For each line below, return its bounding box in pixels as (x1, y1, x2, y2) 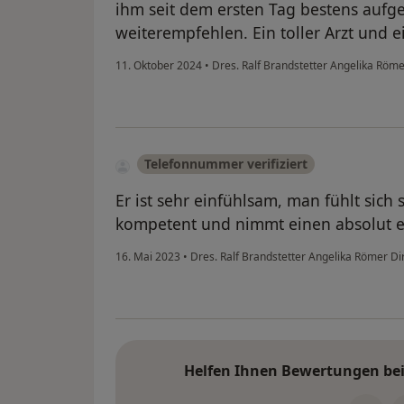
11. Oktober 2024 (115, 58, 202, 74)
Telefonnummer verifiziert (144, 155, 308, 173)
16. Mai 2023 (115, 249, 180, 265)
